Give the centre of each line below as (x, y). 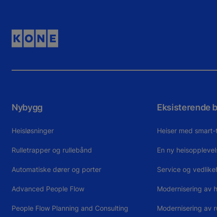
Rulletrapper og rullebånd (52, 150)
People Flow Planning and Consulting (70, 208)
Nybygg (27, 107)
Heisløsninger (33, 130)
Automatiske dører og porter (56, 169)
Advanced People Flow (48, 188)
